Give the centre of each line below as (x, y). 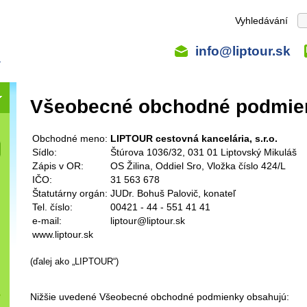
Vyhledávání (261, 21)
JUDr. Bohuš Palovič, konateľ (173, 193)
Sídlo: (45, 152)
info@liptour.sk (243, 51)
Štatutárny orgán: (70, 193)
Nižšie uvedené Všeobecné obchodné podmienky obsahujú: (160, 296)
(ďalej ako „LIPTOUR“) (74, 261)
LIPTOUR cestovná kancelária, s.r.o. (194, 138)
